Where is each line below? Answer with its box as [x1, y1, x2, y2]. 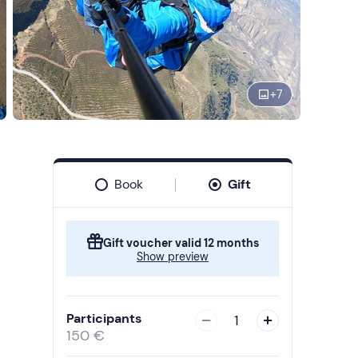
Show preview [137, 249, 209, 264]
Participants [66, 310, 142, 327]
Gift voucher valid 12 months [102, 236, 259, 250]
